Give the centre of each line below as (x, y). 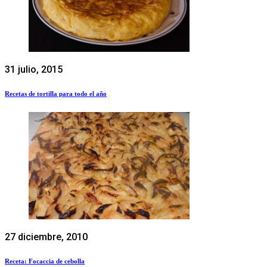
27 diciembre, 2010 (46, 237)
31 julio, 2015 (34, 69)
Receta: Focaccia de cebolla (45, 261)
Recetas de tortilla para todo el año (56, 93)
